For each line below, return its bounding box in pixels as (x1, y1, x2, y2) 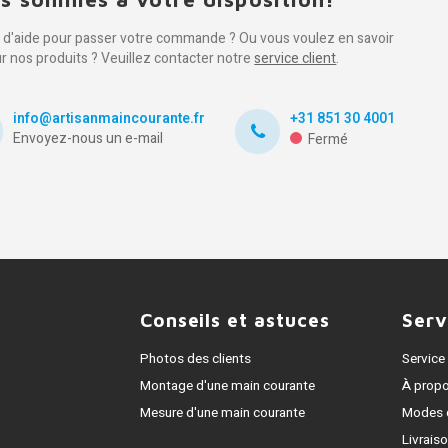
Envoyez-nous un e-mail (13, 128, 164, 149)
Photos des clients (139, 349, 251, 369)
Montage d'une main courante (139, 376, 315, 396)
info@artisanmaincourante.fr (13, 108, 206, 129)
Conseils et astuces (139, 309, 330, 331)
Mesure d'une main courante (139, 403, 305, 423)
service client (254, 48, 337, 69)
